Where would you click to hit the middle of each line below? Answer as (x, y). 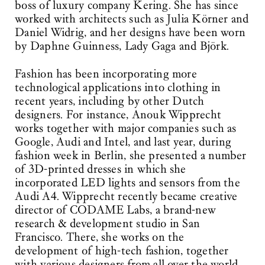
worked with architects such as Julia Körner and (132, 19)
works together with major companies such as (126, 128)
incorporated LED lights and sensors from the (127, 182)
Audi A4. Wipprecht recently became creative (126, 196)
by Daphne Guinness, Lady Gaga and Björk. (122, 46)
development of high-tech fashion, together (122, 251)
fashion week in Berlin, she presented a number (131, 155)
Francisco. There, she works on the (100, 237)
